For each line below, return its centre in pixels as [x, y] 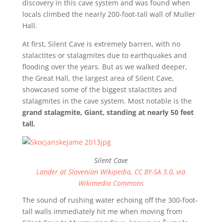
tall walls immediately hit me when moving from [102, 211]
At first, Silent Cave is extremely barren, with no [101, 44]
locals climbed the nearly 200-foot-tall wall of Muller [109, 14]
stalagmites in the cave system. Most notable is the [107, 101]
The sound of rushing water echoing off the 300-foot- [110, 200]
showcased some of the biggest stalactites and [99, 89]
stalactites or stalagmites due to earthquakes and [104, 55]
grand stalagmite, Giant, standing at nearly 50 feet [108, 112]
